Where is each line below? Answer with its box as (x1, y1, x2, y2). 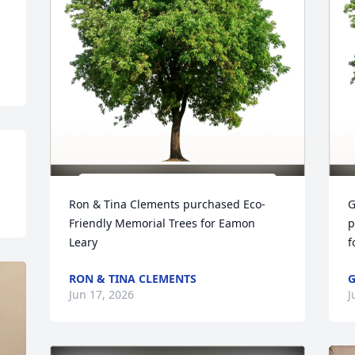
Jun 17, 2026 (69, 287, 135, 302)
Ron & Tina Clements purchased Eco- (69, 197, 266, 212)
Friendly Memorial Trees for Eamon (69, 216, 256, 231)
